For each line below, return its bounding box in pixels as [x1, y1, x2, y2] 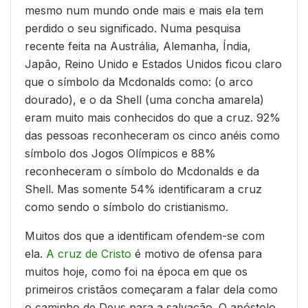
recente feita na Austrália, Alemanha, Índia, [25, 39, 251, 54]
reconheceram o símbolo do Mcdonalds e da [25, 164, 259, 179]
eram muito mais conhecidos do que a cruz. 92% [25, 111, 280, 125]
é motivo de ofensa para [135, 247, 262, 261]
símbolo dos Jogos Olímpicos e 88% [25, 146, 216, 161]
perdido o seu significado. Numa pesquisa [25, 21, 241, 36]
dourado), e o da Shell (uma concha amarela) [25, 93, 264, 107]
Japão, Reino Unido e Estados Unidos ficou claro [25, 57, 282, 71]
